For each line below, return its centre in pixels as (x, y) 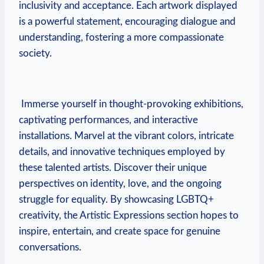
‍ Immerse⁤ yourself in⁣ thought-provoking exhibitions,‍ (131, 104)
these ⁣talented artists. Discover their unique (113, 167)
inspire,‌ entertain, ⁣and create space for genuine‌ (120, 231)
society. (35, 53)
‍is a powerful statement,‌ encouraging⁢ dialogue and (127, 21)
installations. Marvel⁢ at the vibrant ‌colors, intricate (126, 136)
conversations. (50, 247)
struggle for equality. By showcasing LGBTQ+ (116, 199)
